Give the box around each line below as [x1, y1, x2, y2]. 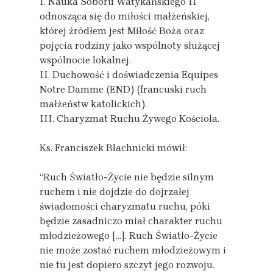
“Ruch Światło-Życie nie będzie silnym [40, 171, 214, 183]
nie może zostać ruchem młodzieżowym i [40, 244, 226, 256]
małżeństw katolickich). [40, 97, 147, 110]
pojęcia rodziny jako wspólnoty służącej [40, 39, 220, 51]
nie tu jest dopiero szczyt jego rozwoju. [40, 258, 214, 271]
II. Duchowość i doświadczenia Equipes [40, 68, 218, 80]
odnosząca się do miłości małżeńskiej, [40, 10, 210, 22]
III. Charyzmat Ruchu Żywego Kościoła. [40, 112, 219, 124]
